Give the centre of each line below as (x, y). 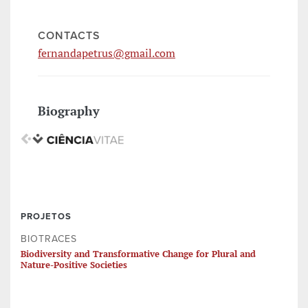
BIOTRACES (49, 239)
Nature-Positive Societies (74, 265)
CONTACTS (69, 36)
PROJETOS (46, 217)
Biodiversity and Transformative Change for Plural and (138, 254)
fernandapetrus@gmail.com (107, 53)
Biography (69, 111)
